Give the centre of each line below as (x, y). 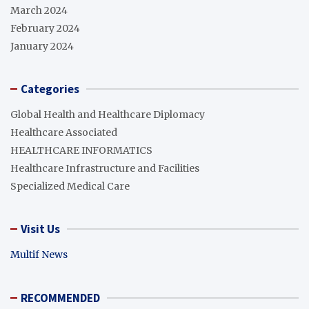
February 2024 (45, 28)
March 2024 (39, 10)
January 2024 (42, 46)
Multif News (39, 254)
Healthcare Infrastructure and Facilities (105, 168)
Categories (50, 89)
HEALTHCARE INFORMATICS (81, 150)
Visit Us (40, 229)
